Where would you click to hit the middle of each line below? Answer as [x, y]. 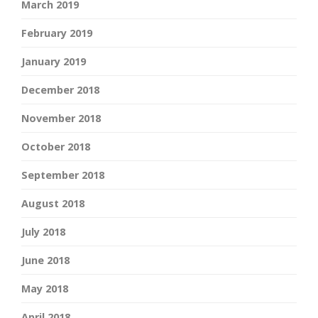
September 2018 [63, 175]
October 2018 [56, 147]
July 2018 [43, 232]
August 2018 [53, 204]
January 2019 [54, 62]
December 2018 [60, 90]
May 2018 [45, 289]
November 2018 [61, 119]
